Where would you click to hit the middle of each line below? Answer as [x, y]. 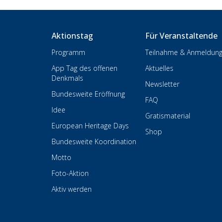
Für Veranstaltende [182, 36]
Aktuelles [160, 68]
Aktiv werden [72, 189]
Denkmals [67, 78]
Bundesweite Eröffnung [88, 94]
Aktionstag [72, 36]
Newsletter [163, 84]
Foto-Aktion [70, 173]
